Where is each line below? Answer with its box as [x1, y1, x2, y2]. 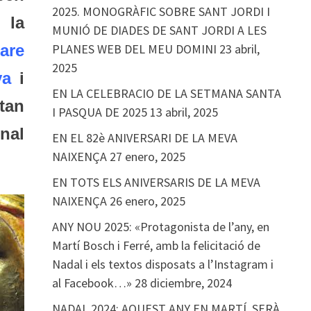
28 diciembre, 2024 [134, 275, 232, 291]
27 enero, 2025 [109, 149, 185, 165]
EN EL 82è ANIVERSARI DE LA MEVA [51, 130, 237, 146]
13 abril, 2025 [149, 104, 218, 120]
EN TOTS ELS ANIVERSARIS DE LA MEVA [51, 174, 260, 190]
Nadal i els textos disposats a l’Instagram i [51, 256, 274, 272]
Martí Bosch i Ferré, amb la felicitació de [51, 237, 260, 253]
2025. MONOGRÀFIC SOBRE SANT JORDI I [51, 3, 270, 19]
